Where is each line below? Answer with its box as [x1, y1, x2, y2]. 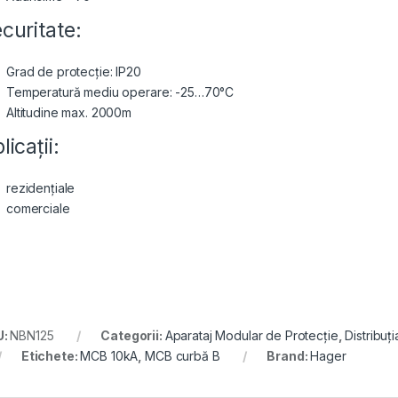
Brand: [267, 348, 311, 364]
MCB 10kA [80, 348, 139, 364]
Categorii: [100, 328, 165, 344]
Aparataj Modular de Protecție [164, 328, 338, 344]
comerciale [6, 201, 70, 217]
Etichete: [20, 348, 81, 364]
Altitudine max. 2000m [6, 105, 132, 121]
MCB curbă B [145, 348, 220, 364]
